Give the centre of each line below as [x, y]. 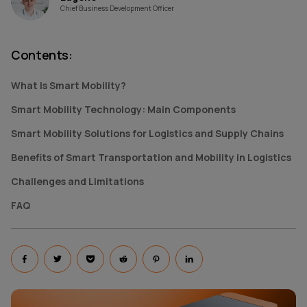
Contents [40, 55]
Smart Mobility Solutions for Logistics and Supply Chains [147, 133]
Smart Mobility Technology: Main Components [123, 109]
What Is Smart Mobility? [69, 85]
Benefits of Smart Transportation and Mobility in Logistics [151, 157]
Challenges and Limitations [77, 181]
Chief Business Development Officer [117, 8]
